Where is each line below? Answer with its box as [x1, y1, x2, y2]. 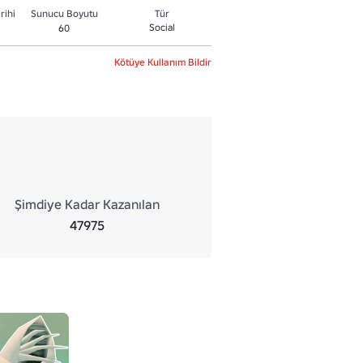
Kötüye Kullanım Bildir [114, 56, 211, 68]
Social [149, 21, 176, 33]
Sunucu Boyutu [30, 7, 98, 19]
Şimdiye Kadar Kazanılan [15, 196, 160, 212]
